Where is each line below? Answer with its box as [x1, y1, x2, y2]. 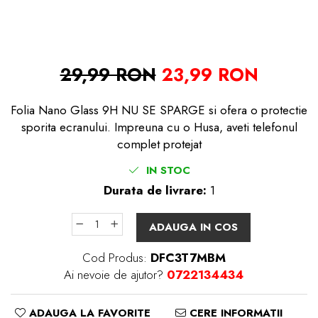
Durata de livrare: [103, 182, 207, 199]
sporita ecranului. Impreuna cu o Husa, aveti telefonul [21, 119, 297, 136]
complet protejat [116, 136, 202, 153]
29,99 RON [60, 62, 156, 87]
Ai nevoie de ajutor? [64, 266, 163, 283]
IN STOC [142, 163, 190, 178]
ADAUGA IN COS [149, 219, 238, 235]
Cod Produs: [82, 249, 147, 266]
